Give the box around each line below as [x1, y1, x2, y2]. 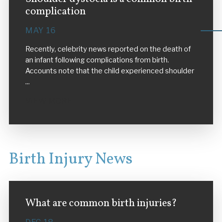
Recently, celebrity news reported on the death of [25, 44, 191, 54]
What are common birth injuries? [25, 196, 177, 211]
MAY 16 [25, 25, 56, 35]
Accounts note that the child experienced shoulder [25, 66, 194, 75]
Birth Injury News [8, 149, 132, 171]
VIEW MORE [25, 96, 72, 106]
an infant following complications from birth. [25, 55, 169, 64]
